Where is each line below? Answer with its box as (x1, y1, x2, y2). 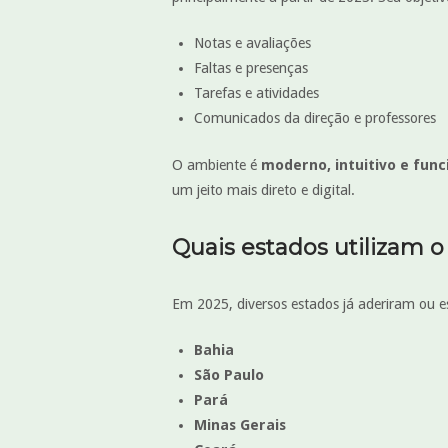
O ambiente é (172, 156, 261, 173)
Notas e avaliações (193, 35, 311, 52)
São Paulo (193, 367, 264, 384)
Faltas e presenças (193, 60, 308, 77)
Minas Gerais (193, 417, 286, 434)
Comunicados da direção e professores (193, 110, 436, 127)
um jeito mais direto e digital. (172, 181, 355, 198)
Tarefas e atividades (193, 85, 319, 102)
